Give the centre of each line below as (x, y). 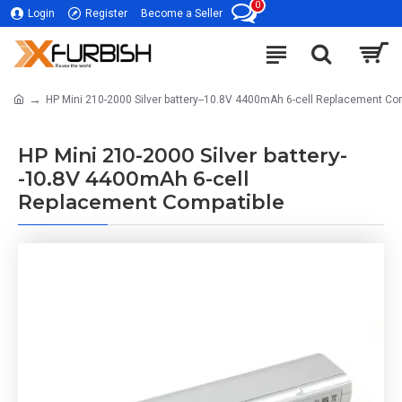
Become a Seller (182, 13)
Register (106, 13)
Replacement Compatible (151, 202)
